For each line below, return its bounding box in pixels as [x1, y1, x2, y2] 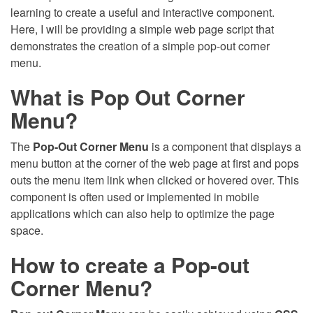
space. [10, 222, 43, 239]
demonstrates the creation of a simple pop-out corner [10, 38, 270, 54]
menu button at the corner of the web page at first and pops [10, 155, 299, 172]
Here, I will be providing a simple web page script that [10, 21, 274, 38]
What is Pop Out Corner [10, 82, 245, 112]
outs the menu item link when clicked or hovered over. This [10, 172, 299, 189]
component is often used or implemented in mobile [10, 189, 259, 205]
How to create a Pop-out [10, 249, 249, 280]
